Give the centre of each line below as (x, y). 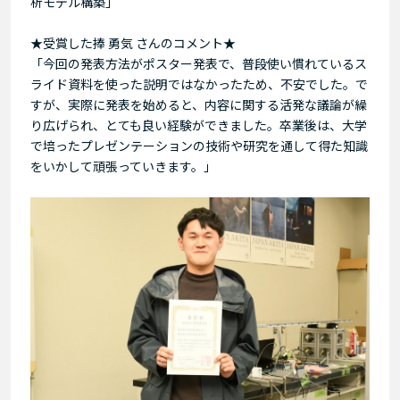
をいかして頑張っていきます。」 (123, 166)
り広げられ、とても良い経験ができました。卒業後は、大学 (199, 125)
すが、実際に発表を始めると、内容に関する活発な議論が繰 (199, 104)
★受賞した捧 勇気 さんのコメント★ (133, 42)
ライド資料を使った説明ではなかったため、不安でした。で (199, 83)
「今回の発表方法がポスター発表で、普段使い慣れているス (199, 63)
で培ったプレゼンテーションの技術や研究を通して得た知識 (199, 145)
